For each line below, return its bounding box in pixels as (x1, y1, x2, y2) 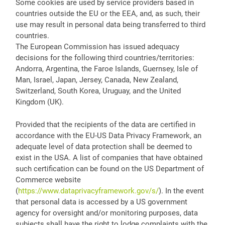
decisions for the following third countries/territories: (15, 53, 194, 63)
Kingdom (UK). (15, 97, 64, 107)
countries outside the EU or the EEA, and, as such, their (15, 9, 200, 19)
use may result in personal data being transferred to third (15, 20, 205, 30)
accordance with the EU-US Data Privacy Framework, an (15, 131, 201, 140)
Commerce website (15, 175, 81, 184)
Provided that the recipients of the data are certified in (15, 120, 195, 129)
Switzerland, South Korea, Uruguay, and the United (15, 86, 181, 96)
